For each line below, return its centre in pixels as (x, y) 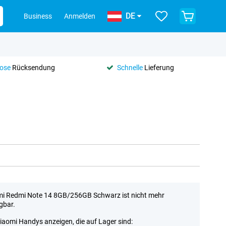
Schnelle (130, 67)
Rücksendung (33, 67)
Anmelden (80, 16)
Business (38, 16)
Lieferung (158, 67)
